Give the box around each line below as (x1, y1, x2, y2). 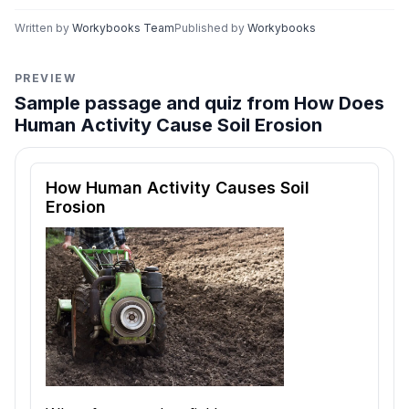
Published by (174, 21, 247, 35)
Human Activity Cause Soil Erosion (15, 114, 322, 136)
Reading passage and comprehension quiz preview (29, 162, 381, 180)
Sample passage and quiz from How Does (15, 92, 384, 114)
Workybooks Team (72, 21, 174, 35)
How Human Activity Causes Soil (46, 178, 309, 197)
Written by (15, 21, 72, 35)
